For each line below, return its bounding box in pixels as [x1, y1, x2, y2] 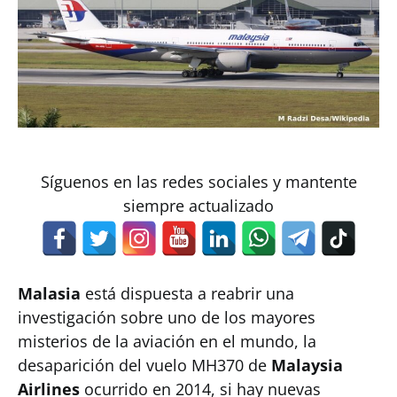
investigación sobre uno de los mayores [18, 307, 315, 328]
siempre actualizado [123, 195, 274, 216]
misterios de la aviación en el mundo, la [18, 331, 316, 352]
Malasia [18, 283, 85, 304]
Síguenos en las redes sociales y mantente [40, 171, 357, 192]
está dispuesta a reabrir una [85, 283, 294, 304]
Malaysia [271, 354, 343, 376]
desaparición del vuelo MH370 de [18, 354, 271, 376]
